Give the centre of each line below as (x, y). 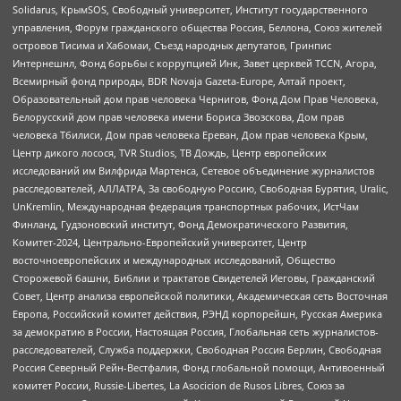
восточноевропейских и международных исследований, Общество (174, 260)
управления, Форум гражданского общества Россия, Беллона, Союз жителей (197, 28)
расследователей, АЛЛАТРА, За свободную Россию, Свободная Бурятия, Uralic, (200, 189)
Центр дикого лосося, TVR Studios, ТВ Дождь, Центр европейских (170, 153)
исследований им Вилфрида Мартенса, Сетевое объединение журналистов (193, 171)
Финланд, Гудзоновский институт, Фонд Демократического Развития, (180, 225)
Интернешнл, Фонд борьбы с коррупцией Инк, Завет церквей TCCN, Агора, (195, 64)
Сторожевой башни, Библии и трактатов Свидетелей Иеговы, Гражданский (194, 278)
